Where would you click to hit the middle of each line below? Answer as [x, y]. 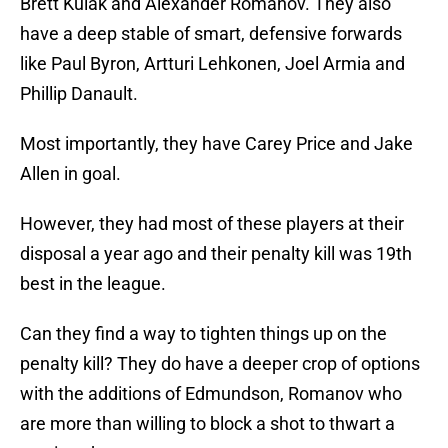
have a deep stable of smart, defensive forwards [211, 34]
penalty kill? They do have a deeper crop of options [220, 364]
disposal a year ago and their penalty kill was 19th [216, 254]
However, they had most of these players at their [212, 224]
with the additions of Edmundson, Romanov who [211, 394]
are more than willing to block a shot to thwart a [207, 424]
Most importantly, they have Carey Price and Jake [216, 144]
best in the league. [93, 284]
